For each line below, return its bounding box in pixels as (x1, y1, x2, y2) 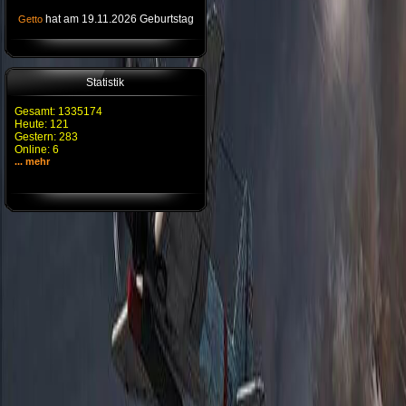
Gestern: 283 (14, 130, 78, 143)
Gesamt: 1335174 (14, 105, 102, 118)
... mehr (14, 156, 50, 167)
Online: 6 (14, 143, 59, 156)
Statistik (86, 76, 125, 89)
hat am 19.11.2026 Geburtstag (43, 13, 194, 25)
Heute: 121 (14, 118, 69, 130)
